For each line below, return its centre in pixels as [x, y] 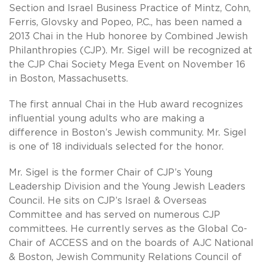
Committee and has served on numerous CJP [114, 215]
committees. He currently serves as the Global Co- [128, 229]
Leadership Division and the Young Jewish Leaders [127, 186]
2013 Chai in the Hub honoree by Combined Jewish [128, 36]
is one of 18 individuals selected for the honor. [116, 146]
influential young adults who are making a [107, 118]
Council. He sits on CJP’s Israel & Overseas [108, 200]
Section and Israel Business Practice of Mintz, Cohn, [130, 8]
